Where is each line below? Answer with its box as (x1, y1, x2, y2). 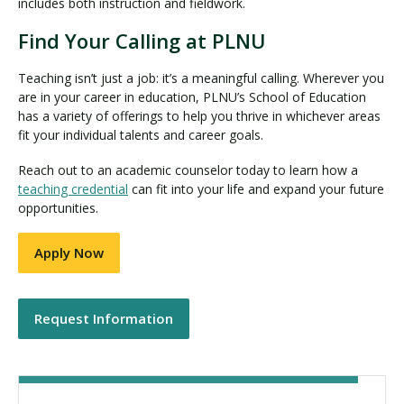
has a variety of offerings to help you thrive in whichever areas (18, 107, 381, 125)
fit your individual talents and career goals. (18, 126, 267, 144)
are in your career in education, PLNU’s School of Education (18, 88, 366, 106)
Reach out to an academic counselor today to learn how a (18, 161, 358, 179)
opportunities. (18, 198, 102, 216)
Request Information (34, 308, 173, 327)
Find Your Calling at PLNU (18, 27, 266, 55)
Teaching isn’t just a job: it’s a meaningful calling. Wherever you (18, 69, 384, 87)
